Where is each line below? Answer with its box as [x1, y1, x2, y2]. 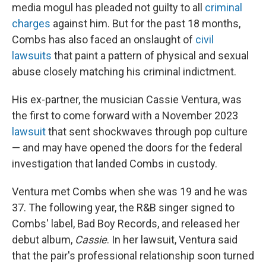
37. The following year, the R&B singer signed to [12, 201, 235, 214]
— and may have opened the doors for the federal [12, 141, 242, 154]
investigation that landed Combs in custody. [12, 157, 217, 170]
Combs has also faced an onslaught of [12, 33, 195, 46]
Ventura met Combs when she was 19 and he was [12, 185, 248, 198]
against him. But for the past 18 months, [50, 17, 240, 30]
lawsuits [12, 49, 52, 62]
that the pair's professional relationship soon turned [12, 249, 254, 262]
